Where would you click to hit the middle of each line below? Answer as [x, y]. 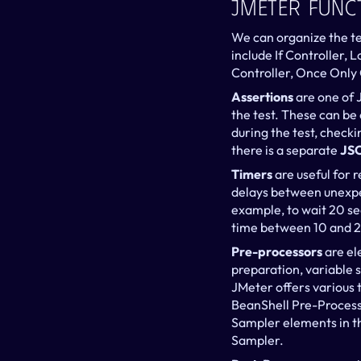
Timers [253, 174]
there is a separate [286, 149]
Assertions [263, 96]
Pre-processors [277, 251]
